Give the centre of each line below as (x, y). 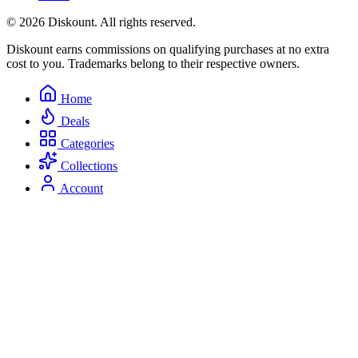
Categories (88, 143)
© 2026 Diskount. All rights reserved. (101, 22)
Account (82, 188)
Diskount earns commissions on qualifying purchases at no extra (168, 49)
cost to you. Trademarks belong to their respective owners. (153, 63)
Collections (89, 165)
